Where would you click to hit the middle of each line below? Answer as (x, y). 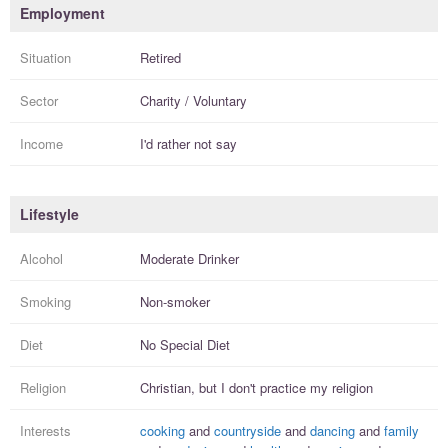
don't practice (267, 388)
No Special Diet (185, 345)
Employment (62, 13)
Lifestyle (49, 214)
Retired (160, 58)
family (401, 431)
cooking (162, 431)
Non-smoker (175, 302)
